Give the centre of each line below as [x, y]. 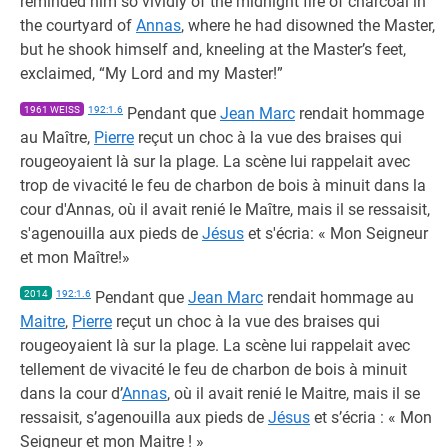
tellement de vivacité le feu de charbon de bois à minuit [213, 369]
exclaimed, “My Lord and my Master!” [151, 73]
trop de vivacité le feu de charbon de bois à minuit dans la [223, 185]
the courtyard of [78, 25]
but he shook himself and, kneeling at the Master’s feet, [213, 49]
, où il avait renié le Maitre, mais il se [293, 393]
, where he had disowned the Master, [308, 25]
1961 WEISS [52, 109]
